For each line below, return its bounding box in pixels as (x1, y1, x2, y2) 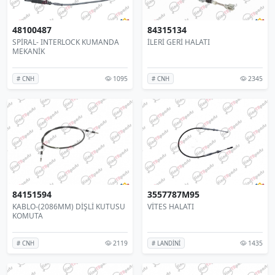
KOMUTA (12, 210, 43, 221)
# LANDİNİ (152, 239, 181, 247)
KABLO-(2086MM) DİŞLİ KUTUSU (12, 201, 125, 212)
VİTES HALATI (147, 201, 194, 212)
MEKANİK (12, 45, 45, 56)
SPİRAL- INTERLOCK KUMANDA (12, 36, 119, 47)
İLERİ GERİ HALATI (147, 36, 210, 47)
